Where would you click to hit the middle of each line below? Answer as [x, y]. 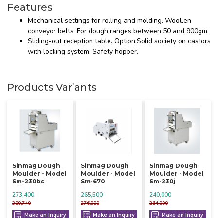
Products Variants [52, 87]
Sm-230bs [28, 181]
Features [30, 8]
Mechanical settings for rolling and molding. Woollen [109, 21]
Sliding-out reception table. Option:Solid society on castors [119, 41]
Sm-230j [162, 181]
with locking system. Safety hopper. [83, 52]
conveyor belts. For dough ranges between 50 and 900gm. [118, 31]
